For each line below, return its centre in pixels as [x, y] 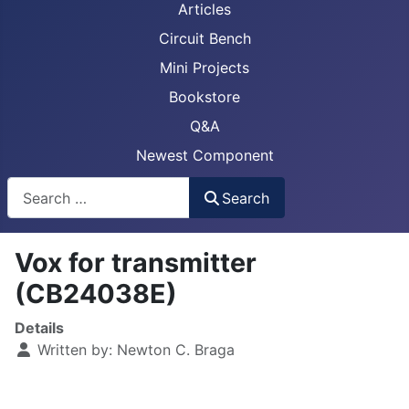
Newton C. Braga [176, 350]
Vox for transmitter [136, 263]
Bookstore [204, 97]
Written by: [75, 350]
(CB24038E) [96, 294]
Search [246, 198]
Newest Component [204, 155]
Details [39, 328]
